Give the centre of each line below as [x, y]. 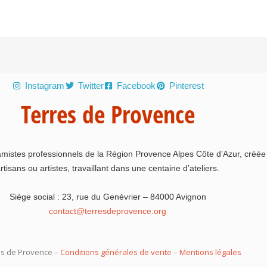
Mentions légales [209, 252]
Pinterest [186, 85]
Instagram [45, 85]
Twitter [91, 85]
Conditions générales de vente [116, 252]
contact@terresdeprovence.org [108, 211]
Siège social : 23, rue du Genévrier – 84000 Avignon [108, 197]
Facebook [136, 85]
